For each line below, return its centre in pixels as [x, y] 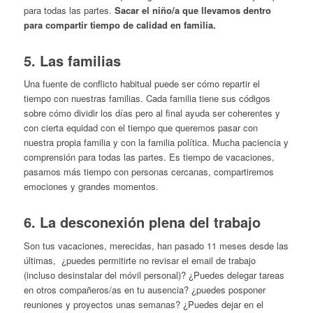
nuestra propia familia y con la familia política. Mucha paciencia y [156, 143]
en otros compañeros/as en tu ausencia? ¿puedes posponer [144, 289]
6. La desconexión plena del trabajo [142, 222]
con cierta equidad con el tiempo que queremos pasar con [140, 128]
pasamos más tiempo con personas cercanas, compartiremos [148, 172]
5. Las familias [72, 61]
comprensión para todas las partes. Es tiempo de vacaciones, [149, 157]
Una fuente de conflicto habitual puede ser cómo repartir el [141, 84]
